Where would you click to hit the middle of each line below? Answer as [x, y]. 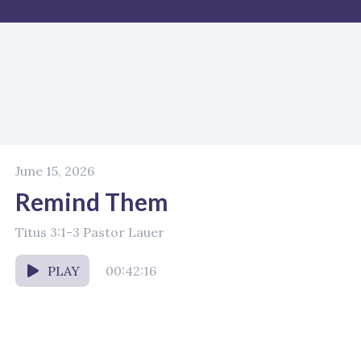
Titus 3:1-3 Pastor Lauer [90, 232]
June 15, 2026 [55, 171]
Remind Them [92, 201]
